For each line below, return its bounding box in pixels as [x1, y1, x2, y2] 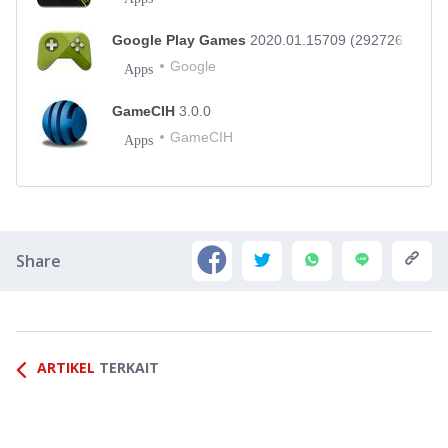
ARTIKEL [37, 358, 95, 377]
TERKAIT [99, 358, 159, 377]
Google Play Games [112, 32, 250, 48]
